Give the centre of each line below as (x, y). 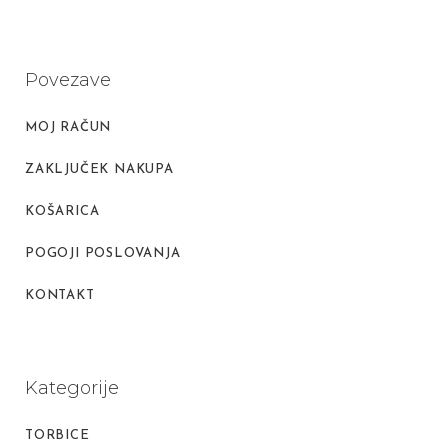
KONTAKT (60, 295)
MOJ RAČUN (68, 127)
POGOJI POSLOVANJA (103, 253)
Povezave (68, 80)
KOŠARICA (62, 211)
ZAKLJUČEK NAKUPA (99, 169)
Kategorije (72, 388)
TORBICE (57, 435)
